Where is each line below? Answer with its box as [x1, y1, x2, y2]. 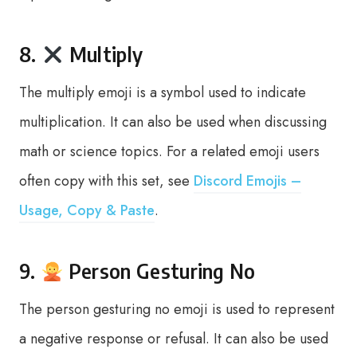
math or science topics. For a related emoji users [19, 141, 320, 162]
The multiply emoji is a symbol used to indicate [19, 82, 306, 103]
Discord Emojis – [194, 171, 301, 191]
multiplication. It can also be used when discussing [19, 112, 327, 132]
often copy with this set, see [19, 171, 194, 191]
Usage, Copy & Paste [19, 200, 155, 221]
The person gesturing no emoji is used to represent [19, 299, 335, 320]
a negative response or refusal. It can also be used [19, 328, 328, 349]
